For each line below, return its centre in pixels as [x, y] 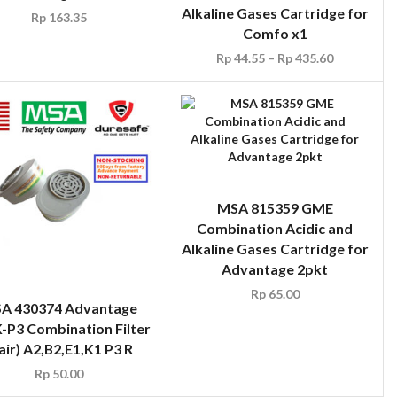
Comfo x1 [275, 33]
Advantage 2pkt [275, 269]
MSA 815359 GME [275, 207]
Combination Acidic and [275, 228]
